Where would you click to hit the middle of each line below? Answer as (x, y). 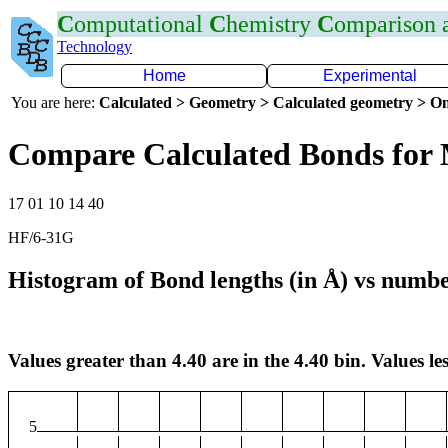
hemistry (271, 24)
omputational (141, 24)
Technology (94, 46)
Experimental (370, 75)
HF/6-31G (41, 237)
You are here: (55, 102)
